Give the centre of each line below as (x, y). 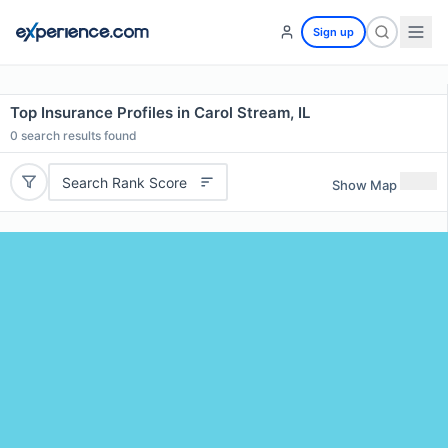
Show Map (364, 184)
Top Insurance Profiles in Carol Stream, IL (160, 112)
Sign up (333, 32)
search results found (77, 135)
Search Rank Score (124, 182)
